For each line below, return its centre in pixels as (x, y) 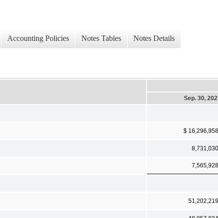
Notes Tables (101, 38)
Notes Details (154, 38)
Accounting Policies (38, 38)
